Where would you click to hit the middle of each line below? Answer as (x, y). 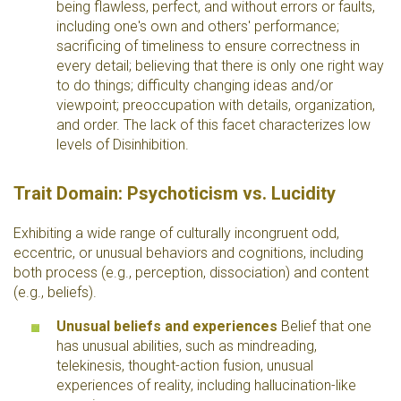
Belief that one (324, 326)
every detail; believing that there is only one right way (220, 66)
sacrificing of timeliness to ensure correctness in (208, 46)
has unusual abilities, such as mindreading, (187, 346)
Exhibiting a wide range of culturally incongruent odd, (176, 233)
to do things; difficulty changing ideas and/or (195, 85)
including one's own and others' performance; (198, 26)
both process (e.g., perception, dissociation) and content (191, 273)
